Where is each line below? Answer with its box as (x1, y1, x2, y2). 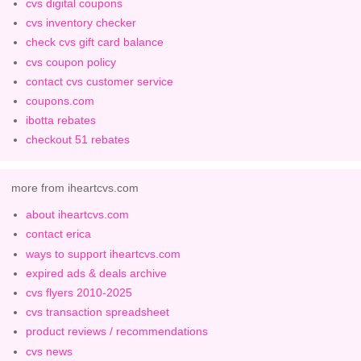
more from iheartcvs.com (11, 180, 139, 194)
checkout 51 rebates (26, 133, 131, 147)
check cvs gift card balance (26, 35, 164, 49)
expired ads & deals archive (26, 266, 168, 280)
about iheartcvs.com (26, 208, 130, 222)
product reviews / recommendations (26, 325, 209, 338)
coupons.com (26, 93, 95, 107)
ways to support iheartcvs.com (26, 247, 181, 260)
